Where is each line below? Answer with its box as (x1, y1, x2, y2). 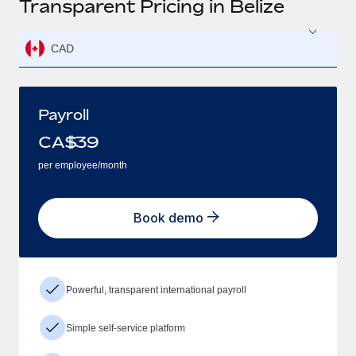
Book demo (133, 210, 203, 226)
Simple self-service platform (66, 322, 185, 334)
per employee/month (38, 159, 127, 171)
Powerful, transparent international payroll (66, 284, 246, 296)
